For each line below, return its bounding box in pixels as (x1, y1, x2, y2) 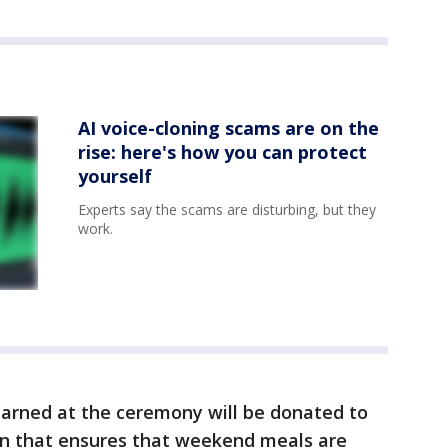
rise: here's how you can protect (78, 140, 367, 165)
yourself (78, 164, 152, 189)
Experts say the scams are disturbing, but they (78, 200, 376, 220)
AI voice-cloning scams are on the (78, 116, 379, 141)
